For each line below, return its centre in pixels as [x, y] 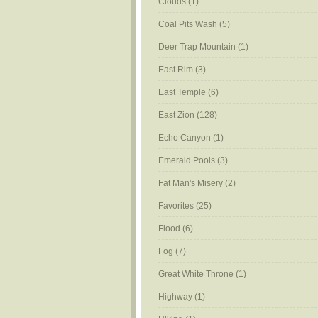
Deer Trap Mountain [197, 47]
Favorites [176, 206]
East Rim [176, 70]
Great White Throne [196, 274]
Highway [175, 297]
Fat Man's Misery [191, 183]
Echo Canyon [185, 138]
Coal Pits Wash [188, 24]
